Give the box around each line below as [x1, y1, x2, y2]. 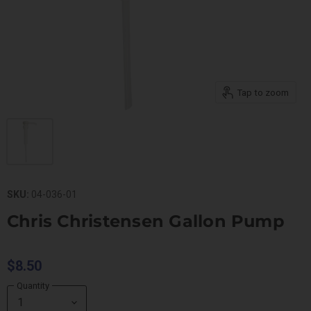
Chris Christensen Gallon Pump [7, 211, 285, 231]
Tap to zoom [237, 87, 289, 98]
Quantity [17, 280, 49, 291]
